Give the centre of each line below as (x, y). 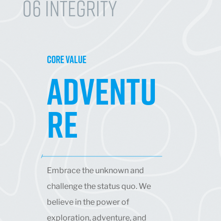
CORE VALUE (66, 59)
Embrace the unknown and (95, 170)
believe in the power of (88, 202)
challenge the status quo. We (99, 186)
